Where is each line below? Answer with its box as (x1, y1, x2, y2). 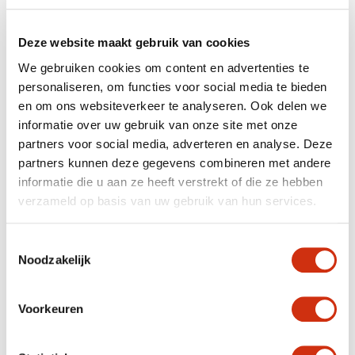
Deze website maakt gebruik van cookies (18, 36, 250, 50)
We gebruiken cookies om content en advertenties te (18, 60, 309, 74)
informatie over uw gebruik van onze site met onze (18, 117, 298, 132)
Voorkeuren (18, 302, 83, 316)
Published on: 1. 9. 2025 (200, 327, 307, 339)
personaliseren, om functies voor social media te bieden (18, 79, 327, 94)
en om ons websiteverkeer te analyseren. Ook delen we (18, 98, 326, 113)
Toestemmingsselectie (6, 237, 123, 251)
